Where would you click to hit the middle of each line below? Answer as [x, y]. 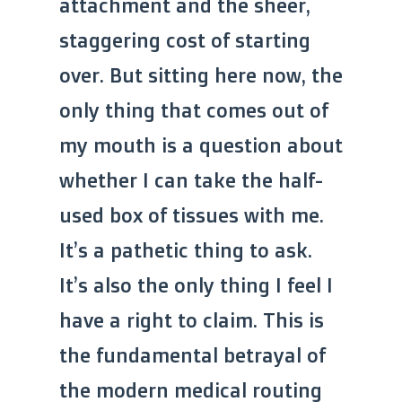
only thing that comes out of [194, 110]
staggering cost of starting [185, 40]
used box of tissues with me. [192, 215]
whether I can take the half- [191, 180]
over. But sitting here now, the [201, 75]
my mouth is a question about [201, 145]
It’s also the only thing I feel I [196, 285]
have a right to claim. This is [192, 320]
